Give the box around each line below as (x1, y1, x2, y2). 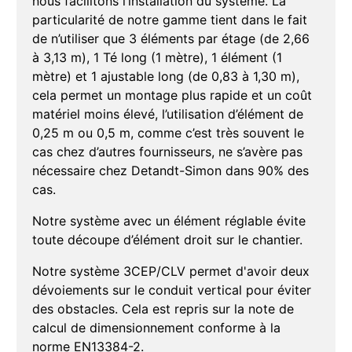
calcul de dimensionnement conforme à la (31, 320, 280, 336)
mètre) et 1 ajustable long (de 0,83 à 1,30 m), (31, 68, 299, 85)
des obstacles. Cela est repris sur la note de (31, 301, 294, 317)
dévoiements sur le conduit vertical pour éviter (31, 282, 311, 299)
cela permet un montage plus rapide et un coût (31, 87, 312, 104)
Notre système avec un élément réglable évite (31, 213, 306, 229)
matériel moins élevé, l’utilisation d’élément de (31, 106, 303, 123)
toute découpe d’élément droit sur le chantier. (31, 232, 302, 248)
